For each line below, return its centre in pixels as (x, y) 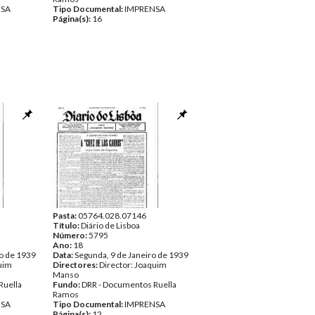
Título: (67, 225)
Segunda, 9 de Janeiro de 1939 (131, 255)
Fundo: (67, 284)
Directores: (76, 265)
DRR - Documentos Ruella (129, 284)
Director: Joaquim (133, 265)
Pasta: (65, 216)
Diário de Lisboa (110, 225)
